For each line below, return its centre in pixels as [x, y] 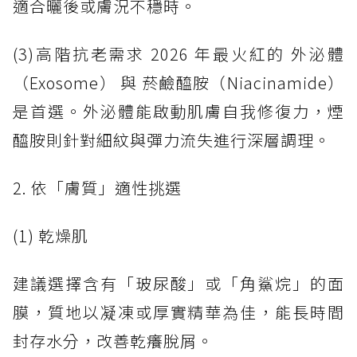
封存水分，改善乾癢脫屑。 [113, 341]
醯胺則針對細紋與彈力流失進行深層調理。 [172, 140]
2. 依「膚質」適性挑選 [97, 188]
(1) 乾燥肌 [51, 236]
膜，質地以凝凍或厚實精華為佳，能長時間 [178, 312]
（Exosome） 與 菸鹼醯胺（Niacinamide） [178, 83]
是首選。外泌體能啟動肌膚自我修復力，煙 [178, 112]
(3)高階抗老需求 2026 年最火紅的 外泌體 [178, 54]
